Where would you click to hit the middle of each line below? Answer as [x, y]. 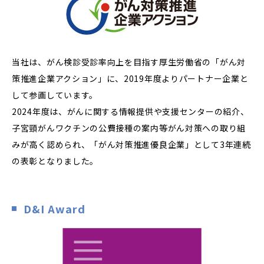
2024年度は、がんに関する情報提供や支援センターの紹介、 [131, 111]
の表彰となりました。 [55, 161]
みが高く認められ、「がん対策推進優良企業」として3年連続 [131, 144]
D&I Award [55, 209]
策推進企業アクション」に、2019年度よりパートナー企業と [130, 78]
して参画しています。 [55, 95]
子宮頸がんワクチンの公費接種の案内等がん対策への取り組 [129, 128]
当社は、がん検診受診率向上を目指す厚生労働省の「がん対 [129, 62]
